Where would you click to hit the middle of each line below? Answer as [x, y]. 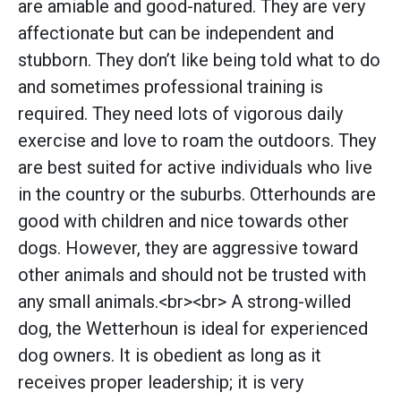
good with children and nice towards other [183, 221]
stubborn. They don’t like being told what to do [199, 60]
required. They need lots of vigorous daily [180, 113]
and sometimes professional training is [171, 86]
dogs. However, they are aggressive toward [188, 247]
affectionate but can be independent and [176, 33]
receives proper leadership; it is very [161, 382]
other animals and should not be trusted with [192, 274]
